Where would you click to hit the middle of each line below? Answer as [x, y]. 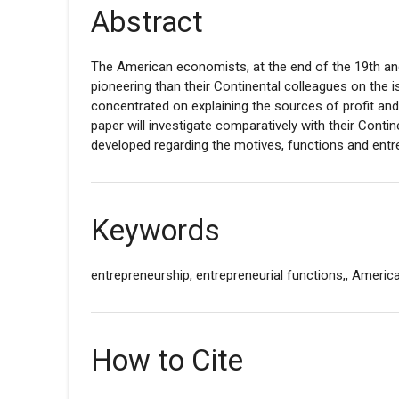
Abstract [147, 21]
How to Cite [167, 360]
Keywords [156, 230]
